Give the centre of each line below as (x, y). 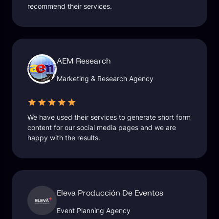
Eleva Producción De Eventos (110, 192)
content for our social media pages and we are (102, 128)
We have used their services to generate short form (109, 117)
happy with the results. (64, 138)
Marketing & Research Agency (105, 79)
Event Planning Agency (94, 210)
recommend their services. (70, 6)
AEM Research (84, 61)
